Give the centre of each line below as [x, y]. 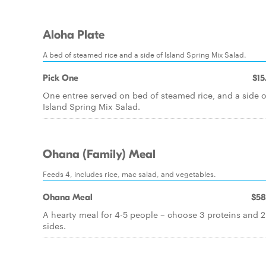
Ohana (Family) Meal [99, 154]
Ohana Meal [68, 197]
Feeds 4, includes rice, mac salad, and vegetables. [129, 173]
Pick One [61, 78]
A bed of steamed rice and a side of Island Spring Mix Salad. [145, 54]
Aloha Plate [74, 35]
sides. [54, 226]
